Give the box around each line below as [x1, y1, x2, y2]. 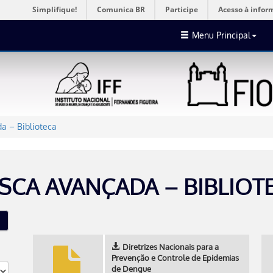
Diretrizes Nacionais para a [122, 242, 219, 252]
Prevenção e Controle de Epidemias [112, 253, 239, 263]
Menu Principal [192, 30, 250, 40]
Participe [165, 4, 198, 15]
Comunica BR [97, 4, 145, 15]
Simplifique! [32, 4, 77, 15]
